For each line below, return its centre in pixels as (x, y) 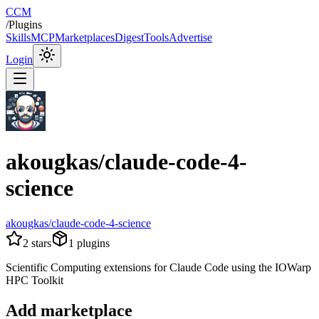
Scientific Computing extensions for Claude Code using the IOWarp (158, 267)
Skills (18, 37)
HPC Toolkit (35, 280)
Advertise (190, 37)
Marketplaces (85, 37)
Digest (129, 37)
